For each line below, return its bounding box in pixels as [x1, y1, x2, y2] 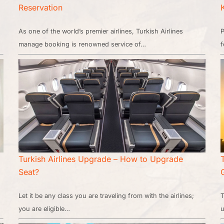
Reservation [18, 2, 63, 12]
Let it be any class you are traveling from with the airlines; [18, 191, 194, 199]
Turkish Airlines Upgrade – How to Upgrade [18, 153, 183, 164]
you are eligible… [18, 204, 70, 212]
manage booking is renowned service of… [18, 40, 146, 48]
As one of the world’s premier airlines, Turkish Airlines [18, 27, 183, 35]
